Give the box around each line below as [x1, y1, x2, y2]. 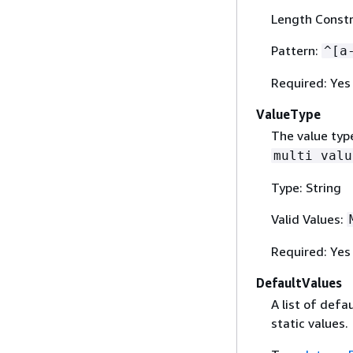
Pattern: [270, 42, 321, 58]
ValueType [256, 106, 321, 122]
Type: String [270, 179, 341, 195]
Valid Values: [270, 210, 347, 227]
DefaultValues [256, 274, 342, 291]
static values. [270, 315, 348, 331]
